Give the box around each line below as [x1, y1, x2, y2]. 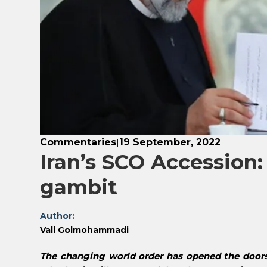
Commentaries [40, 136, 117, 148]
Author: [40, 210, 75, 222]
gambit [40, 175, 118, 200]
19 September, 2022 [119, 136, 221, 148]
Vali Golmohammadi [40, 225, 129, 236]
